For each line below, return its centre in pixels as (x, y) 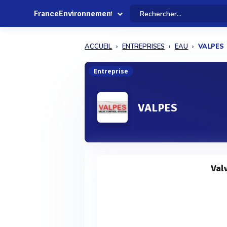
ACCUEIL (99, 47)
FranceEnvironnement (74, 14)
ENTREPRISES (144, 47)
